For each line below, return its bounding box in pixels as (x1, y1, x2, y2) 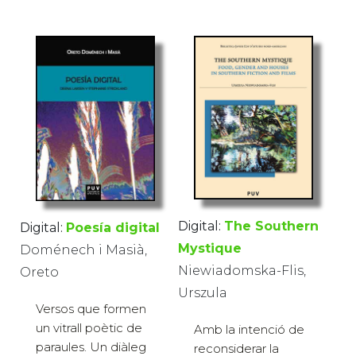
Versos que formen (36, 300, 146, 316)
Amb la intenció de (194, 322, 304, 338)
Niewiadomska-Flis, (178, 263, 306, 279)
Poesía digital (66, 219, 160, 235)
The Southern (224, 219, 319, 234)
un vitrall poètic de (36, 319, 142, 335)
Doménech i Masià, (20, 242, 147, 257)
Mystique (178, 241, 242, 257)
